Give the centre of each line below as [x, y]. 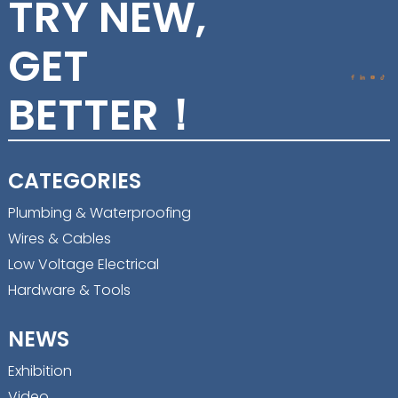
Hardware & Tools [69, 291]
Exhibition [40, 371]
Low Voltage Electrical [83, 265]
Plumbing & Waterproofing [99, 213]
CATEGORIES [74, 181]
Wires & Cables [59, 239]
